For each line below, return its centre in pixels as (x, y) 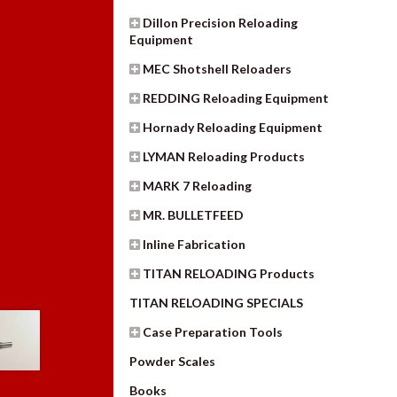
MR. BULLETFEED (194, 214)
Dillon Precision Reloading (221, 22)
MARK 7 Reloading (198, 185)
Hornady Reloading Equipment (233, 127)
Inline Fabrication (195, 244)
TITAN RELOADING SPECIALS (217, 302)
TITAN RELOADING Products (229, 273)
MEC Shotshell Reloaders (218, 68)
